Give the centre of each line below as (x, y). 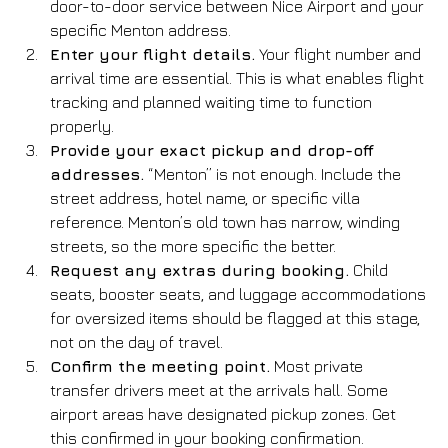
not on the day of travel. (136, 341)
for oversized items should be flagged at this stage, (237, 317)
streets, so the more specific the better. (193, 245)
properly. (82, 125)
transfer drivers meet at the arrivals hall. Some (221, 389)
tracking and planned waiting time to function (213, 101)
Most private (318, 365)
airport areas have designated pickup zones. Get (225, 413)
